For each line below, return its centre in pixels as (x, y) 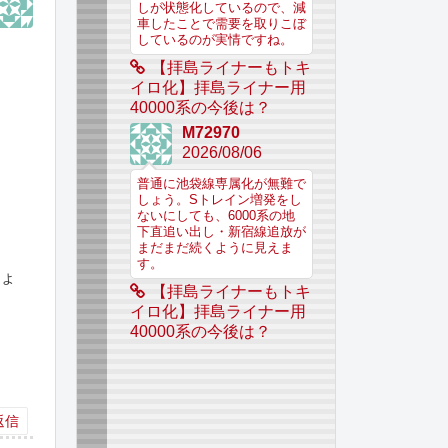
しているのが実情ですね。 (214, 39)
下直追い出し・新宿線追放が (221, 232)
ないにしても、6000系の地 (215, 216)
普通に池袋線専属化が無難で (221, 184)
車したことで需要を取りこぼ (221, 23)
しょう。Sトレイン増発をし (219, 200)
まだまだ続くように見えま (214, 248)
